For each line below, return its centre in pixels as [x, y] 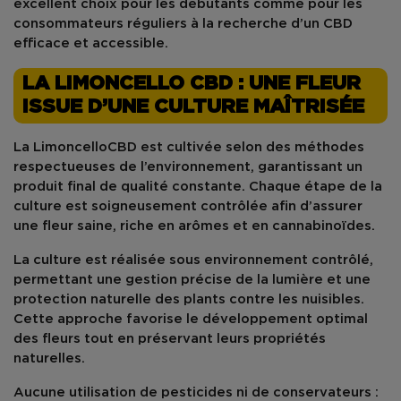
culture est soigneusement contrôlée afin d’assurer [188, 206]
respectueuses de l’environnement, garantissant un [188, 167]
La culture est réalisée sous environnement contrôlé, [193, 260]
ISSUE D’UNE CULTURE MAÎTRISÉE [193, 107]
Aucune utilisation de [87, 392]
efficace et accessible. [91, 43]
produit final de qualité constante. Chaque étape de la [198, 187]
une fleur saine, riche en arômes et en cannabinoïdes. [194, 226]
